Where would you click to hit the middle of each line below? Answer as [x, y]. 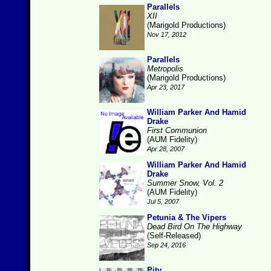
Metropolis [165, 69]
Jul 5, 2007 [163, 201]
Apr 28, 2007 [166, 149]
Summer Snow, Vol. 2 [185, 183]
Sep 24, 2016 [166, 245]
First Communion [177, 130]
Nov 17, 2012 [167, 34]
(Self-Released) [174, 236]
